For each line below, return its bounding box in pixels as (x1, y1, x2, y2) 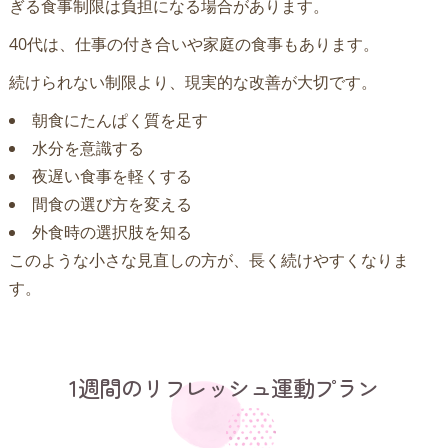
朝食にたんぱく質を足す (31, 108, 208, 131)
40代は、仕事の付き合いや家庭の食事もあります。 (8, 32, 379, 55)
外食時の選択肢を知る (31, 220, 192, 243)
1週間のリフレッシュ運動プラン (69, 370, 379, 403)
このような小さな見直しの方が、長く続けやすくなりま (8, 248, 409, 271)
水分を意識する (31, 136, 144, 159)
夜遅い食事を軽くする (31, 164, 192, 187)
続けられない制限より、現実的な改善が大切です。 (8, 70, 377, 93)
